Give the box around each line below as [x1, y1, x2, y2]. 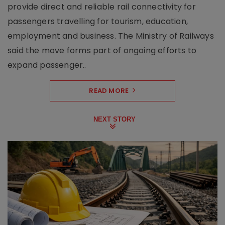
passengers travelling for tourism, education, [8, 16, 188, 28]
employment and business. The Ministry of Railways [8, 30, 214, 42]
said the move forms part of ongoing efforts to [8, 45, 197, 57]
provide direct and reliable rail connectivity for [8, 1, 196, 13]
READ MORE [89, 86, 129, 96]
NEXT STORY [93, 116, 136, 124]
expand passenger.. [8, 59, 86, 71]
